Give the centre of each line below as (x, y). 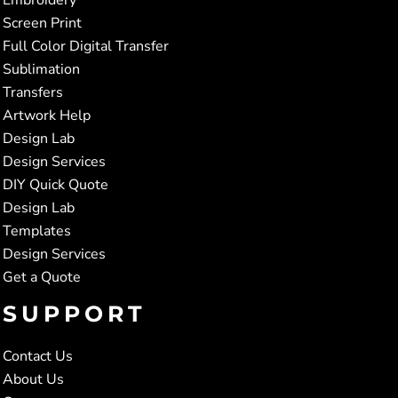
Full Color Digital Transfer (86, 46)
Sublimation (41, 69)
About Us (33, 379)
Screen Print (42, 23)
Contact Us (38, 356)
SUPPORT (74, 313)
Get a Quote (42, 277)
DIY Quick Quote (56, 184)
